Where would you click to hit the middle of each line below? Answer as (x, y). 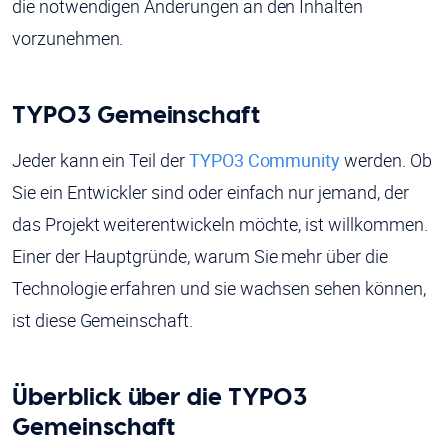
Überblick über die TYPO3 (159, 396)
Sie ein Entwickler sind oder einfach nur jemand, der (210, 192)
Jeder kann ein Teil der (100, 160)
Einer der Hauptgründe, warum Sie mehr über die (200, 256)
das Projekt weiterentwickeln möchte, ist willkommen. (220, 224)
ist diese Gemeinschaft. (102, 320)
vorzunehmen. (68, 38)
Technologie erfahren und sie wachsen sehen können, (219, 288)
